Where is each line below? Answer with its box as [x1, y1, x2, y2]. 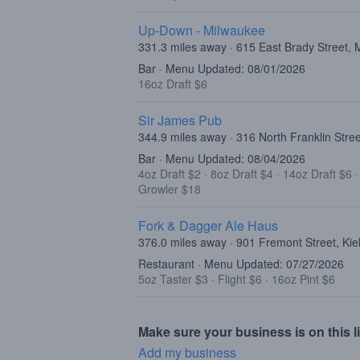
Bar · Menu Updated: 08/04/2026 [138, 150, 305, 166]
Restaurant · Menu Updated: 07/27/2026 [138, 256, 344, 272]
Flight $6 [218, 271, 265, 287]
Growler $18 [138, 181, 201, 197]
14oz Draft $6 [283, 166, 355, 182]
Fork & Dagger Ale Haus [138, 216, 278, 235]
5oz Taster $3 [138, 271, 211, 287]
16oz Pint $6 [272, 271, 335, 287]
